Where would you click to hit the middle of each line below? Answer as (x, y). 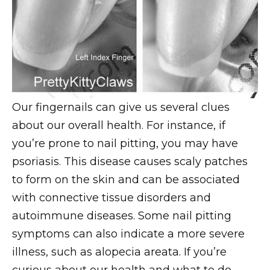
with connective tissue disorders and (111, 198)
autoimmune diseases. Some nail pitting (122, 216)
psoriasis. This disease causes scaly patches (130, 162)
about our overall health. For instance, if (119, 126)
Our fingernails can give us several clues (121, 108)
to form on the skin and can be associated (126, 180)
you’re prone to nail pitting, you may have (125, 144)
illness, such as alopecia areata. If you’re (119, 252)
